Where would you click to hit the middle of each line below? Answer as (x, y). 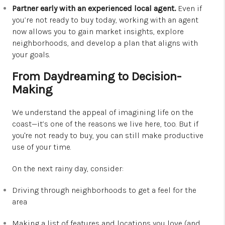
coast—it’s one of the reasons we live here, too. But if (105, 124)
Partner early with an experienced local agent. (94, 9)
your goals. (31, 55)
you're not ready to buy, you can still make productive (108, 136)
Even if (189, 9)
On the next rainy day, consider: (68, 169)
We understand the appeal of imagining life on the (103, 113)
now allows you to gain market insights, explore (98, 32)
